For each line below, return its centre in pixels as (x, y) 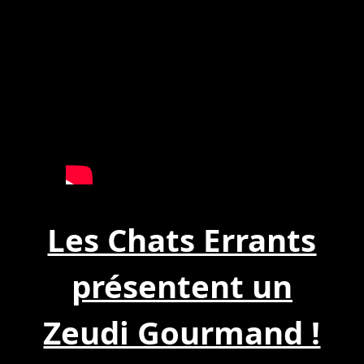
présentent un (182, 286)
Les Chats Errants (182, 239)
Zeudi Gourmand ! (182, 332)
